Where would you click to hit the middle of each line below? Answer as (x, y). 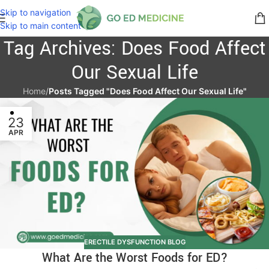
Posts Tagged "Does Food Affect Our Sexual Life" (147, 91)
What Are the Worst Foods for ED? (134, 258)
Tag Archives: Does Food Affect (134, 49)
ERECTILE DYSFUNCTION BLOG (134, 242)
